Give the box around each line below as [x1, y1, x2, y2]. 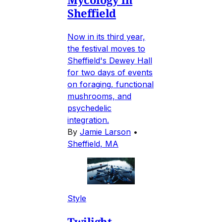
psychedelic [67, 103, 111, 113]
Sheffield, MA [67, 138, 118, 149]
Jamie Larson [80, 126, 131, 137]
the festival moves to [67, 43, 145, 54]
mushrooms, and [67, 91, 131, 101]
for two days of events [67, 67, 153, 77]
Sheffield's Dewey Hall [67, 55, 152, 65]
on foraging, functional [67, 79, 154, 89]
